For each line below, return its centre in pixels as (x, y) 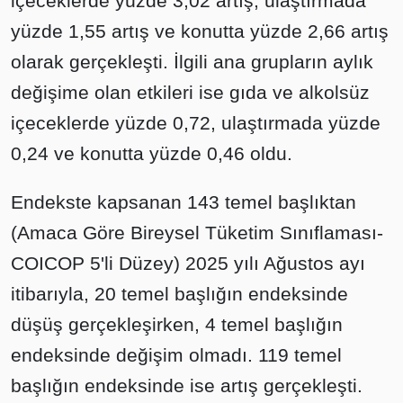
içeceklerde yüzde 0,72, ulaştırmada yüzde (196, 123)
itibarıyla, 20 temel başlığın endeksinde (179, 294)
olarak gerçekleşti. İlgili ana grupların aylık (192, 62)
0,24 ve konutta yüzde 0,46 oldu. (152, 153)
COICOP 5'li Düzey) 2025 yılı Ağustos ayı (188, 263)
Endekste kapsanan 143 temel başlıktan (184, 202)
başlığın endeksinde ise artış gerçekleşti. (187, 385)
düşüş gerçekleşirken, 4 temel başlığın (177, 324)
